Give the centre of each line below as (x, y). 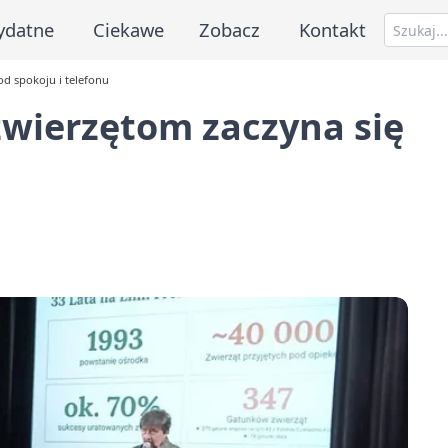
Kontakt (333, 29)
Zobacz (230, 29)
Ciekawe (128, 29)
